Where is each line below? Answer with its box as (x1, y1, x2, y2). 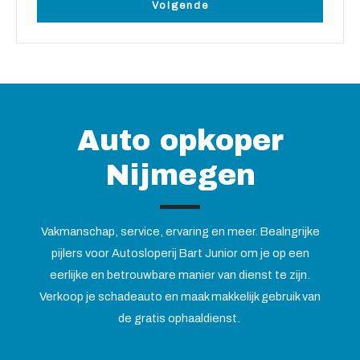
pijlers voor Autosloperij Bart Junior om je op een (51, 247, 309, 260)
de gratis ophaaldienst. (117, 312, 243, 325)
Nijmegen (104, 159, 256, 192)
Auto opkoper (76, 125, 284, 157)
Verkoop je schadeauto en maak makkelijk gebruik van (39, 290, 321, 304)
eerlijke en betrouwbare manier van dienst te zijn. (50, 268, 310, 282)
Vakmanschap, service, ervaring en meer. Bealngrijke (40, 225, 320, 239)
